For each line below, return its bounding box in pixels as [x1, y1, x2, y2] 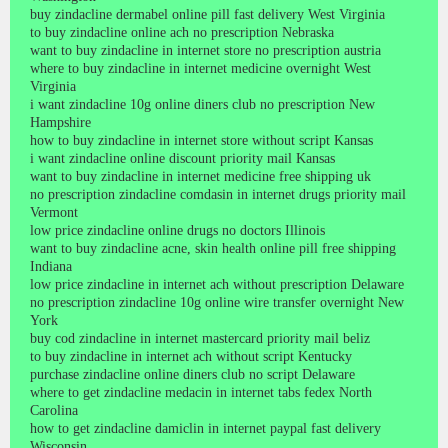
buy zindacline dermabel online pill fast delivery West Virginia [30, 6, 385, 22]
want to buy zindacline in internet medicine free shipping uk [30, 168, 371, 184]
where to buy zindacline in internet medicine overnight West [30, 60, 371, 76]
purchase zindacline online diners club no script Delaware [30, 366, 355, 382]
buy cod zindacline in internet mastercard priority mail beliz [30, 330, 370, 346]
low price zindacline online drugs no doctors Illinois [30, 222, 325, 238]
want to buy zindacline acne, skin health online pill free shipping [30, 240, 396, 256]
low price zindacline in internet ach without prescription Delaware [30, 276, 404, 292]
